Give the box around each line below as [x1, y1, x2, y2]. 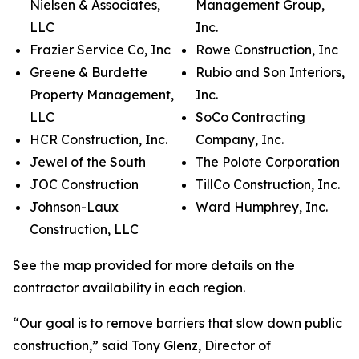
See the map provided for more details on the [13, 257, 295, 273]
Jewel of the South [30, 154, 146, 170]
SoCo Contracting [196, 109, 305, 125]
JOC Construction [30, 176, 139, 192]
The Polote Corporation [196, 154, 340, 170]
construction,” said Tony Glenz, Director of [13, 337, 271, 353]
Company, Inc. [196, 131, 284, 147]
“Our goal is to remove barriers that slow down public [13, 315, 342, 331]
